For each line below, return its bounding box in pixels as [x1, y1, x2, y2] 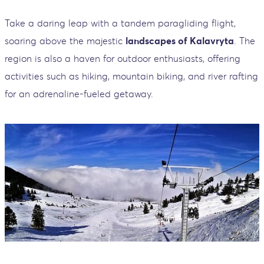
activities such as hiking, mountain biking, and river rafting [5, 70, 258, 82]
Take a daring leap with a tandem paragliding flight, [5, 16, 236, 29]
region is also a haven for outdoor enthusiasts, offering [5, 52, 240, 64]
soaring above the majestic [5, 34, 126, 47]
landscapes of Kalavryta [126, 34, 234, 47]
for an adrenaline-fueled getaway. [5, 87, 153, 100]
